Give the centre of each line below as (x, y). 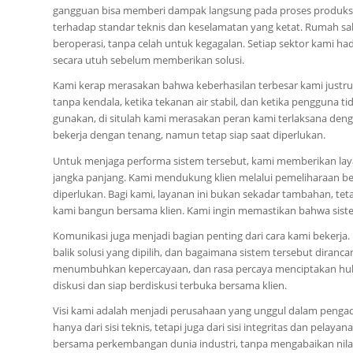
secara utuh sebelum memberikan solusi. (149, 60)
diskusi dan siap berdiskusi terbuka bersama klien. (170, 285)
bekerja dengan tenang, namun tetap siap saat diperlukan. (189, 135)
